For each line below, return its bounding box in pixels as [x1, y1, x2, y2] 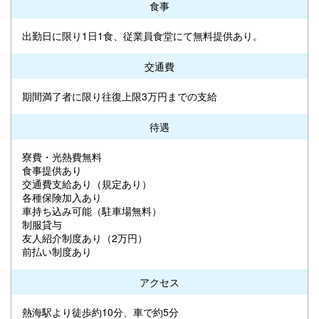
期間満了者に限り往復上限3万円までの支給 [22, 88, 217, 103]
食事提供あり [22, 162, 82, 177]
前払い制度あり [22, 244, 92, 258]
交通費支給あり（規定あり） [22, 176, 152, 191]
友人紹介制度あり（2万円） [22, 230, 147, 245]
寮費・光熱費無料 [22, 149, 102, 164]
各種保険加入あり [22, 189, 102, 204]
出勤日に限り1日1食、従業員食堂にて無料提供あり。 [22, 28, 263, 43]
